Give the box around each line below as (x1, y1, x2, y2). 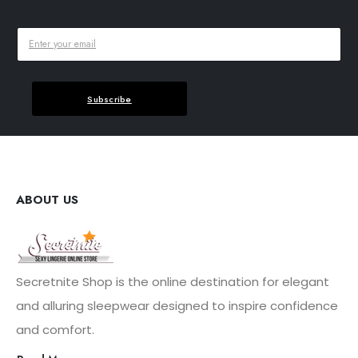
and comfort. (16, 321, 94, 339)
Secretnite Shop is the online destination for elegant (16, 273, 329, 291)
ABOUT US (16, 191, 78, 209)
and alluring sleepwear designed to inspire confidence (16, 297, 338, 315)
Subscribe (87, 92, 132, 105)
